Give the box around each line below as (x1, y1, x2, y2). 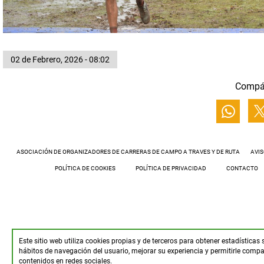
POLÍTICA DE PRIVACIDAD (135, 164, 206, 171)
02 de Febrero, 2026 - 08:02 (11, 55, 110, 65)
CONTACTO (226, 164, 258, 171)
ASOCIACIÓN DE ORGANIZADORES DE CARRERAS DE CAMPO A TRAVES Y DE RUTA (16, 148, 240, 155)
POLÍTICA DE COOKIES (54, 164, 115, 171)
